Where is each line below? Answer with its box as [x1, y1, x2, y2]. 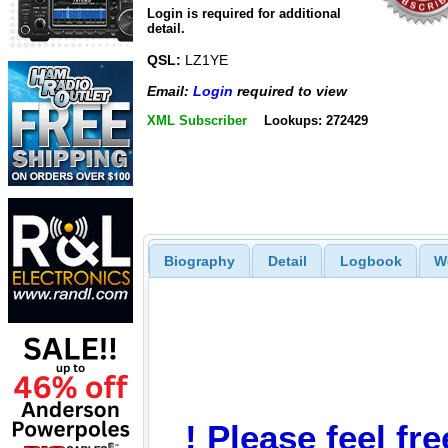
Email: [147, 82, 193, 99]
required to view [233, 82, 347, 99]
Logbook [339, 252, 402, 269]
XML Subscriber [147, 113, 247, 128]
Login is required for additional [147, 6, 341, 22]
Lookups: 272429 [263, 113, 368, 128]
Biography [163, 252, 235, 269]
